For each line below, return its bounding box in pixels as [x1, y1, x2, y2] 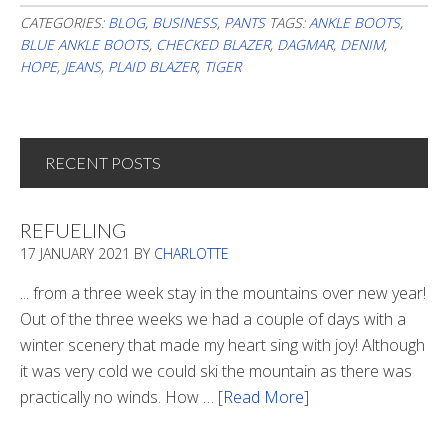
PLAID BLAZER [108, 56, 197, 76]
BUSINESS [152, 12, 217, 32]
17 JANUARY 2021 [20, 243, 130, 263]
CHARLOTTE [154, 243, 229, 263]
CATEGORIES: [20, 12, 108, 32]
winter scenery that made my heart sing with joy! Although [20, 333, 425, 356]
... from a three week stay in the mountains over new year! [20, 281, 426, 304]
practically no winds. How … [20, 385, 218, 408]
